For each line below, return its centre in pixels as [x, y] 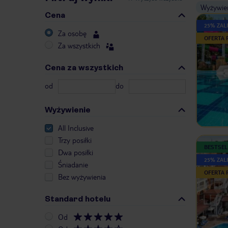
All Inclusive [76, 128]
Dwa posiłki [76, 152]
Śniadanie [73, 165]
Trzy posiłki [75, 140]
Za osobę [72, 33]
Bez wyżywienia [82, 177]
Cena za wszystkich [84, 68]
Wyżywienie [68, 110]
